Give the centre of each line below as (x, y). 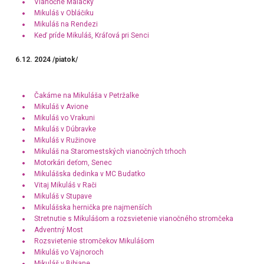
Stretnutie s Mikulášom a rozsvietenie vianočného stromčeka (133, 219)
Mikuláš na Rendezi (66, 24)
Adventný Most (58, 230)
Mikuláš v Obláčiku (64, 13)
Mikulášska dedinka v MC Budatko (89, 174)
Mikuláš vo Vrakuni (64, 118)
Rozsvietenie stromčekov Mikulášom (94, 241)
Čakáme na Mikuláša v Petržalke (86, 96)
